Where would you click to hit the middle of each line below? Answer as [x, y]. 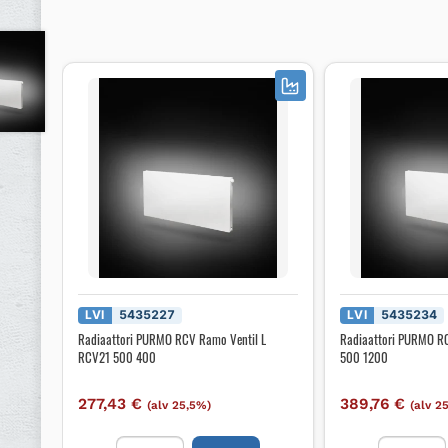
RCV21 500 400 [117, 357]
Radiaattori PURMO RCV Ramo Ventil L [172, 339]
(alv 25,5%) [179, 405]
